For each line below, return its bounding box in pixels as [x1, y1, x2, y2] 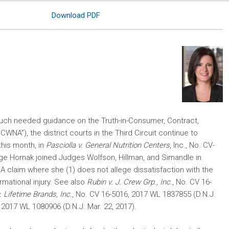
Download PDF [52, 11, 100, 20]
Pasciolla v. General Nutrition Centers [46, 141, 170, 150]
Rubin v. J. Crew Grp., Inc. [87, 177, 172, 187]
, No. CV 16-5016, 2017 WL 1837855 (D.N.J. [72, 190, 216, 199]
